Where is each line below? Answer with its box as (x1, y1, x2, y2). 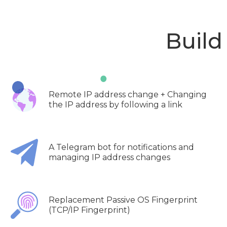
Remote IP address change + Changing (49, 89, 207, 99)
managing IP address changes (49, 152, 170, 162)
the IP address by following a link (49, 99, 182, 109)
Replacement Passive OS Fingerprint (49, 195, 198, 205)
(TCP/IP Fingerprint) (49, 205, 130, 215)
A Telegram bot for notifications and (49, 142, 194, 152)
